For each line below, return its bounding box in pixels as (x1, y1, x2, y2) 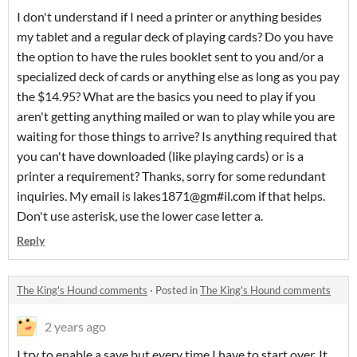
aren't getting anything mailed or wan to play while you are (17, 108, 335, 124)
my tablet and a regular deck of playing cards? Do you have (17, 29, 333, 44)
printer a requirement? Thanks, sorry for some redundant (17, 168, 326, 183)
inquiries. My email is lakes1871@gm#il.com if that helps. (17, 188, 325, 203)
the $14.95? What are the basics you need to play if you (17, 88, 316, 104)
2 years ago (45, 319, 106, 334)
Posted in (155, 284, 200, 296)
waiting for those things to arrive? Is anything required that (17, 128, 337, 143)
